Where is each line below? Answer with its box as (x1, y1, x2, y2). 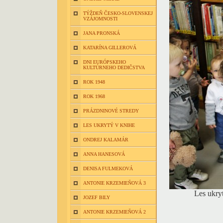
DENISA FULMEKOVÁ (83, 166, 133, 171)
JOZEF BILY (83, 195, 110, 200)
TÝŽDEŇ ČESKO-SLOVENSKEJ (83, 10, 153, 16)
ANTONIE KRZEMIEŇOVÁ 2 (83, 209, 146, 215)
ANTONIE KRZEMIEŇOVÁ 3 (83, 180, 146, 186)
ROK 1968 (83, 94, 105, 99)
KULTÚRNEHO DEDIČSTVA (83, 65, 145, 70)
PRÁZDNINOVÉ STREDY (83, 108, 139, 113)
